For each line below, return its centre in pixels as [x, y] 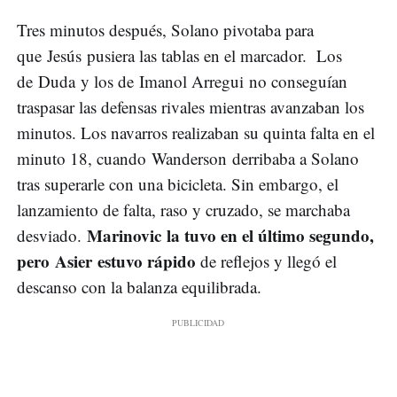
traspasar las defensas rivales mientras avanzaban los [191, 107]
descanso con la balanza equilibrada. [139, 287]
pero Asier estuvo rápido [106, 261]
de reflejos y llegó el [266, 261]
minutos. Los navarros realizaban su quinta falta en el [196, 133]
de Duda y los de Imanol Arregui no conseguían [182, 82]
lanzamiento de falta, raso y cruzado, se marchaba [183, 210]
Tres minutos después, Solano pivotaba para [165, 30]
